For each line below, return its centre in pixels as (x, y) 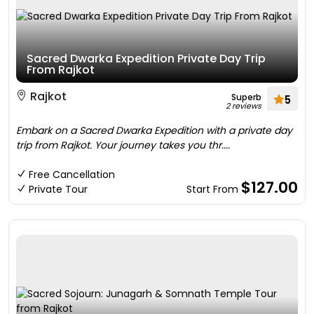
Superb (246, 97)
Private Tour (58, 189)
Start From (214, 189)
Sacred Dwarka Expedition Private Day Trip (146, 59)
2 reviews (244, 106)
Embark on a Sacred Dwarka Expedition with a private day (154, 130)
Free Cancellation (72, 175)
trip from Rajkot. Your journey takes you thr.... (123, 145)
